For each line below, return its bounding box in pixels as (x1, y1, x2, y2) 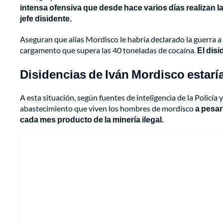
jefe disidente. (20, 13, 72, 23)
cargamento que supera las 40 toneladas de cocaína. (20, 45, 197, 55)
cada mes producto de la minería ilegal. (20, 114, 164, 124)
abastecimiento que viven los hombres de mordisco (20, 104, 195, 113)
